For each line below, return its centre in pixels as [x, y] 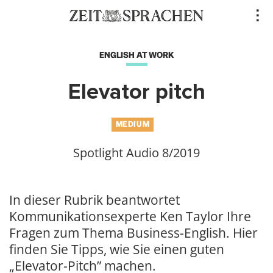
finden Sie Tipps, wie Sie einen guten [117, 250]
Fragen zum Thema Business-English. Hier [133, 233]
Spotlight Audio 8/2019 [136, 153]
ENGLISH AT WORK [136, 55]
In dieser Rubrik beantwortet [94, 200]
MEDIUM [133, 124]
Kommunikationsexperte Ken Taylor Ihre [130, 217]
